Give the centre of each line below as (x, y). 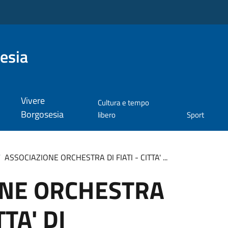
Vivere (33, 101)
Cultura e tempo (124, 103)
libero (107, 115)
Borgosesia (42, 115)
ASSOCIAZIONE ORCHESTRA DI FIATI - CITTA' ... (86, 157)
